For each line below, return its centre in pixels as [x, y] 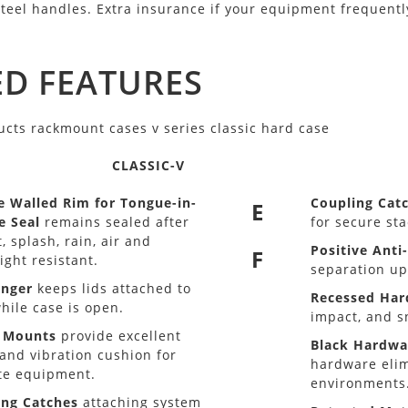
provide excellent [118, 336]
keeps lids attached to [112, 288]
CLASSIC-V [149, 165]
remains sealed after [114, 222]
